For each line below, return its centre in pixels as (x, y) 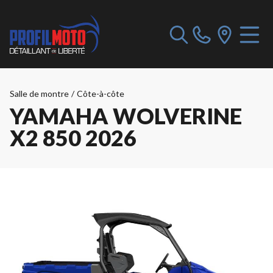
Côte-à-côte (101, 94)
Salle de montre (39, 94)
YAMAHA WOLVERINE (126, 116)
